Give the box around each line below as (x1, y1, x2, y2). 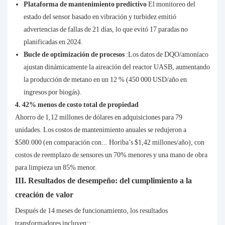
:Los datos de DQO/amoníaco (126, 50, 208, 59)
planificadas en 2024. (23, 38, 83, 46)
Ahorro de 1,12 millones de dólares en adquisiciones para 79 (15, 113, 182, 122)
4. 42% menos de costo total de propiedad (15, 100, 139, 109)
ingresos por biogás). (23, 88, 82, 96)
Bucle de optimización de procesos (23, 50, 126, 59)
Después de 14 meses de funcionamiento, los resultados (15, 206, 168, 215)
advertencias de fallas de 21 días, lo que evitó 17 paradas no (23, 25, 188, 34)
